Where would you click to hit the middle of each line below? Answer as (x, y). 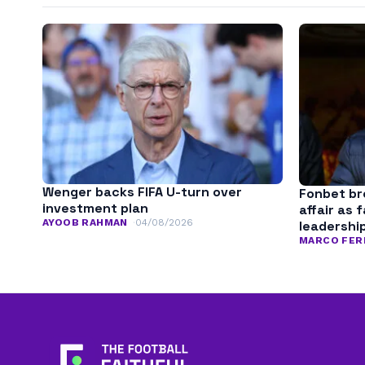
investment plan (95, 208)
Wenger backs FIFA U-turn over (142, 191)
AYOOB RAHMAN (85, 222)
